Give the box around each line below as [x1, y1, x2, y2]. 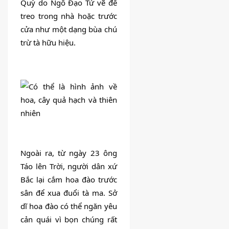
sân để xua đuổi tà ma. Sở [20, 187, 117, 198]
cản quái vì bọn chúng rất [20, 214, 117, 224]
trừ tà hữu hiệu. [20, 37, 76, 48]
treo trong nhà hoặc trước [20, 11, 117, 21]
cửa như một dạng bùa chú [20, 24, 117, 35]
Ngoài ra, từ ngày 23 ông [20, 147, 117, 158]
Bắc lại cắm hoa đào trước [20, 174, 117, 185]
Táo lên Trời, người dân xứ [20, 161, 117, 171]
